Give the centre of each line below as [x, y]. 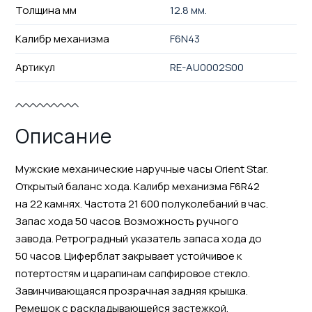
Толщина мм [46, 10]
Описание [63, 135]
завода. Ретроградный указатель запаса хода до [138, 238]
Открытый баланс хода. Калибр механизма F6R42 [137, 186]
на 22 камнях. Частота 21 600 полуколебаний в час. [141, 203]
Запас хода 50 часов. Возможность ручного [127, 221]
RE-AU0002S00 [207, 67]
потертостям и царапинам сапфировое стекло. [132, 273]
